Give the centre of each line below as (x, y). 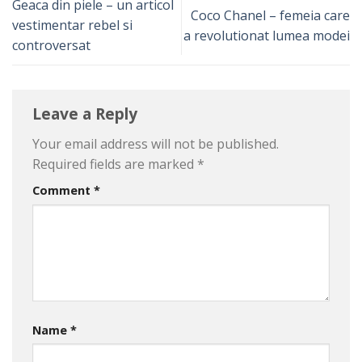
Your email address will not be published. (156, 143)
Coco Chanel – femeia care (270, 15)
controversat (51, 46)
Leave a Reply (87, 114)
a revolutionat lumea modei (267, 35)
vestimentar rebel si (72, 25)
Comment (63, 190)
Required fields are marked (115, 164)
